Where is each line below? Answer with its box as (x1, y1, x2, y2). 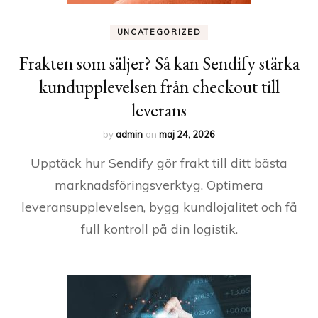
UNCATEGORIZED (116, 27, 202, 37)
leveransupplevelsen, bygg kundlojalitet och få (21, 199, 297, 215)
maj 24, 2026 (159, 128, 215, 140)
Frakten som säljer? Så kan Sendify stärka (18, 51, 300, 75)
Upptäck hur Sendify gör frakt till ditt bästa (31, 155, 287, 171)
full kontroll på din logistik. (80, 221, 238, 237)
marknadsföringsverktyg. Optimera (55, 177, 263, 193)
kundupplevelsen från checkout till (38, 75, 280, 99)
